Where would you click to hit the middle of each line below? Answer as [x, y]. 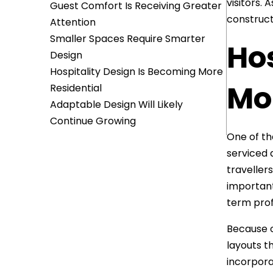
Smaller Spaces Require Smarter [128, 39]
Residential [76, 88]
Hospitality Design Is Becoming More [136, 72]
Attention [73, 22]
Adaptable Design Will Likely [116, 105]
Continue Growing [93, 121]
